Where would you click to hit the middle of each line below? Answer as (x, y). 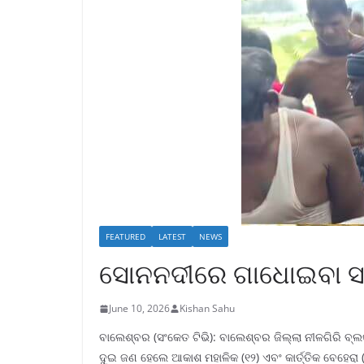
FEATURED (126, 236)
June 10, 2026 (139, 308)
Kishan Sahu (207, 308)
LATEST (172, 236)
